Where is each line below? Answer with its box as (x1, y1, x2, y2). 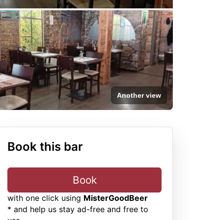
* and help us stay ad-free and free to (7, 204, 148, 214)
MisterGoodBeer (83, 193, 148, 203)
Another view (116, 91, 161, 99)
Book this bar (7, 139, 83, 154)
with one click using (7, 193, 81, 203)
